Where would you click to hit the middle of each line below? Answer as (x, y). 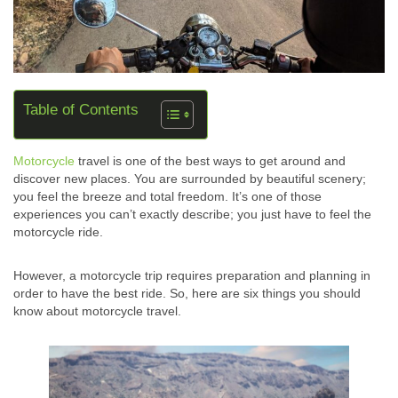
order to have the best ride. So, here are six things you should (187, 294)
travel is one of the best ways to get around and (210, 161)
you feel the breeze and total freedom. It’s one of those (167, 197)
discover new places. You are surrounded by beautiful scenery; (190, 179)
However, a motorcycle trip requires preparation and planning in (192, 276)
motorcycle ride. (60, 232)
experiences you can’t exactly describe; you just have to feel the (192, 215)
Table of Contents (81, 110)
